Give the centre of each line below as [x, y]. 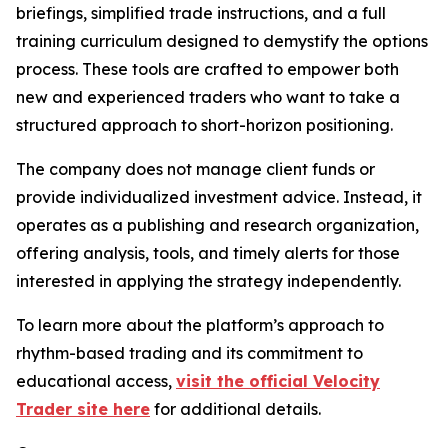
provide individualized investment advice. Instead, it [219, 197]
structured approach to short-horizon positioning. [204, 125]
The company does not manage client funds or [195, 169]
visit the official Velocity [278, 381]
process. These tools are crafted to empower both [207, 69]
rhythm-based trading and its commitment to [189, 353]
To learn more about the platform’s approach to [200, 325]
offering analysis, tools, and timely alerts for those [208, 253]
